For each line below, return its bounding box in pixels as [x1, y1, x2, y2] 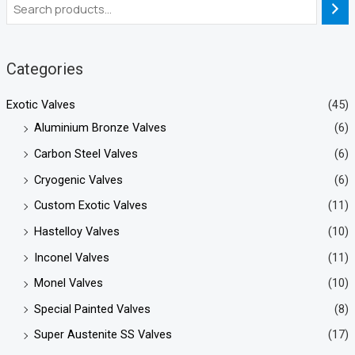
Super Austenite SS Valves [33, 327, 172, 342]
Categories [6, 59, 83, 79]
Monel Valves [33, 276, 103, 291]
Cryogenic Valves [33, 172, 123, 187]
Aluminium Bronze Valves [33, 120, 166, 136]
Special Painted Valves [33, 301, 151, 316]
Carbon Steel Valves [33, 146, 138, 161]
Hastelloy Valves [33, 223, 120, 239]
